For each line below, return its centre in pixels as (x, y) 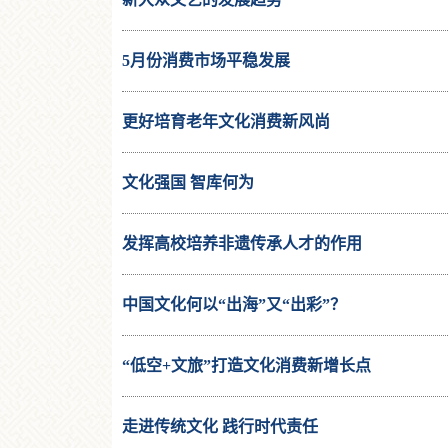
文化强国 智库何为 (188, 182)
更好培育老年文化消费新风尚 (226, 121)
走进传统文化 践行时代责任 (220, 426)
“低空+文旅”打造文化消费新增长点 (246, 365)
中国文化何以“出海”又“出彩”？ (234, 304)
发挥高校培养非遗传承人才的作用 (242, 243)
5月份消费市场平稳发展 (206, 60)
